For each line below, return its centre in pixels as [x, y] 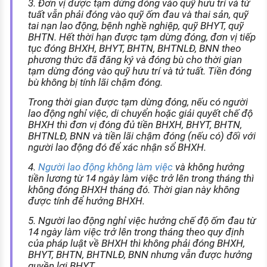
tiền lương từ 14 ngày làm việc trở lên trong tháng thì [141, 178]
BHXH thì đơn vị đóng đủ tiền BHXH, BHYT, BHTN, [135, 125]
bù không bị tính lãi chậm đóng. [95, 83]
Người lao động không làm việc [105, 167]
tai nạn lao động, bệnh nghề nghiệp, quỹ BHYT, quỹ [136, 26]
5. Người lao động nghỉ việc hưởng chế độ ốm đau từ [142, 221]
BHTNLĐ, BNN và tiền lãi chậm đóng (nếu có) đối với [142, 136]
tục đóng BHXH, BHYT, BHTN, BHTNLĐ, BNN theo [134, 49]
